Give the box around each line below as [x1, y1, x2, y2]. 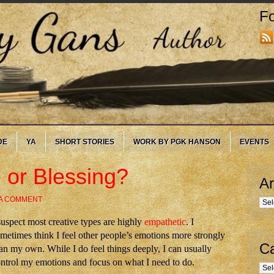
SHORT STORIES [55, 138, 114, 146]
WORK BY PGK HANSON [133, 138, 221, 146]
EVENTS [240, 138, 269, 146]
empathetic [144, 217, 186, 227]
